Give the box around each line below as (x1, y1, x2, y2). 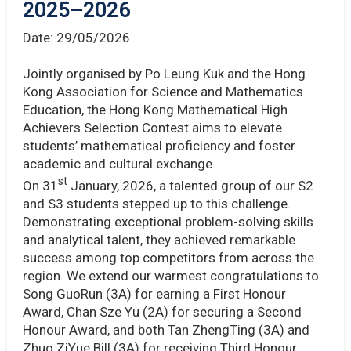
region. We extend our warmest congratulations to (22, 268, 319, 284)
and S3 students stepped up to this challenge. (22, 196, 291, 212)
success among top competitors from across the (22, 250, 314, 266)
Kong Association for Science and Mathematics (22, 83, 303, 100)
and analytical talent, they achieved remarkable (22, 232, 295, 248)
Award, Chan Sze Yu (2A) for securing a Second (22, 304, 302, 320)
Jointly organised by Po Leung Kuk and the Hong (22, 65, 306, 81)
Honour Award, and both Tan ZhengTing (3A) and (22, 322, 309, 338)
